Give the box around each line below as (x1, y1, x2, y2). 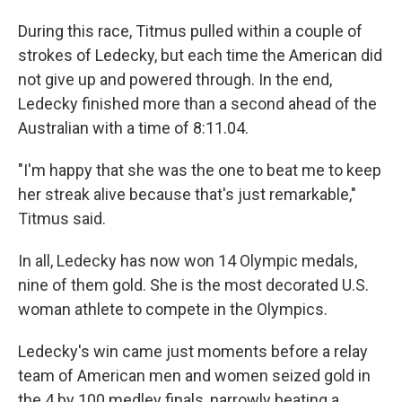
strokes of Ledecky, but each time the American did (18, 46, 382, 65)
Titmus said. (18, 209, 106, 228)
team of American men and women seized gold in (18, 366, 371, 385)
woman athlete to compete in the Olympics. (18, 300, 328, 319)
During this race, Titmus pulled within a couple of (18, 22, 363, 40)
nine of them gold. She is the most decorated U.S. (18, 275, 369, 294)
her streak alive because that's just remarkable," (18, 185, 356, 204)
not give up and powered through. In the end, (18, 70, 332, 89)
